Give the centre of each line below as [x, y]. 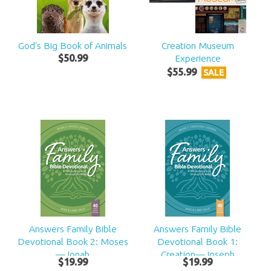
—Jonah [73, 254]
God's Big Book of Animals [73, 45]
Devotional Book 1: [198, 242]
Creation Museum [198, 45]
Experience [198, 58]
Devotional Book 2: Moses [73, 242]
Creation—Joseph [198, 254]
